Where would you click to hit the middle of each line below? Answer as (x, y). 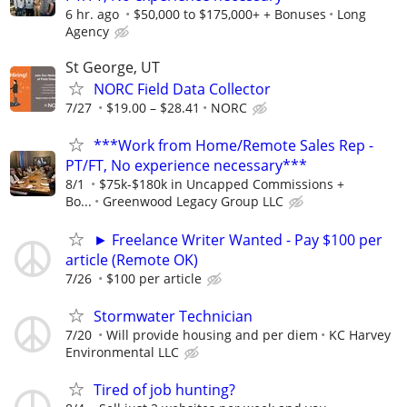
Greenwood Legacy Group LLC (193, 202)
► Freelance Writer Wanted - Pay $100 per (238, 239)
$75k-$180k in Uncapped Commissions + (222, 184)
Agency (87, 31)
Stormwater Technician (173, 316)
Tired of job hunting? (164, 389)
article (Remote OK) (132, 259)
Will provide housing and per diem (212, 334)
